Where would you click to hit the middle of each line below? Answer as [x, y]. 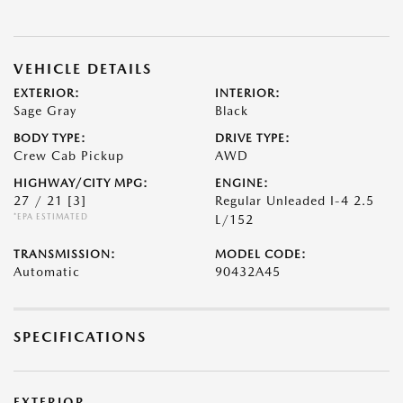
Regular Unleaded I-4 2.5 [295, 201]
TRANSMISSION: [65, 254]
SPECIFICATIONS [80, 337]
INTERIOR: [248, 93]
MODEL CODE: [261, 254]
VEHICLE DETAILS [83, 69]
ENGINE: [242, 183]
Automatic [47, 272]
